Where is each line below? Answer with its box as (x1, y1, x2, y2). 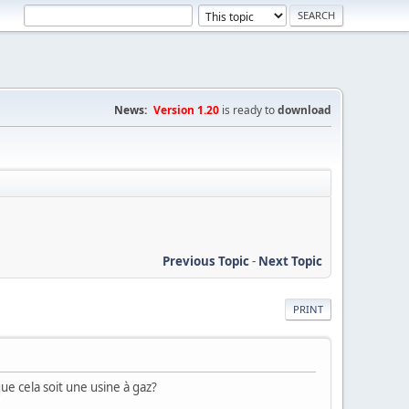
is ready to (219, 102, 278, 118)
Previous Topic (163, 252, 249, 269)
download (278, 102, 331, 118)
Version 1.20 (153, 102, 219, 118)
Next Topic (258, 252, 322, 269)
